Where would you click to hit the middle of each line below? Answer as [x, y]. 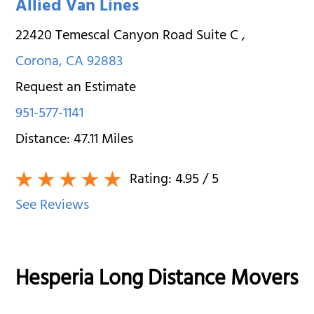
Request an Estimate [76, 88]
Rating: [151, 180]
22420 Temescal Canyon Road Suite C [129, 36]
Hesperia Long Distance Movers [157, 281]
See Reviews [53, 206]
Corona [37, 62]
